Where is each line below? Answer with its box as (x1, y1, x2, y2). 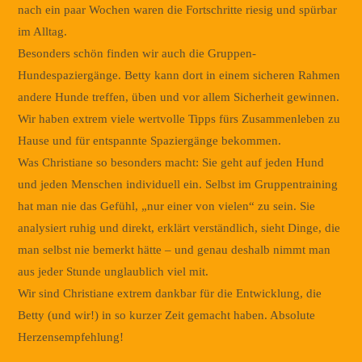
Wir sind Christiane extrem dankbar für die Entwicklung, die (18, 286, 322, 300)
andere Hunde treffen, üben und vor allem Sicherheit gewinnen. (18, 90, 340, 103)
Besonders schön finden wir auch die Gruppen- (18, 46, 257, 60)
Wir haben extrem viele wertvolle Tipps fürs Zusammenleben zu (18, 112, 341, 125)
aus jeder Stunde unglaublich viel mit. (18, 264, 209, 278)
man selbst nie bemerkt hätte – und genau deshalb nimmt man (18, 242, 331, 256)
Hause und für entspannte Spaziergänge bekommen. (18, 133, 282, 147)
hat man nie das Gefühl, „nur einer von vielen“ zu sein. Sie (18, 199, 316, 213)
